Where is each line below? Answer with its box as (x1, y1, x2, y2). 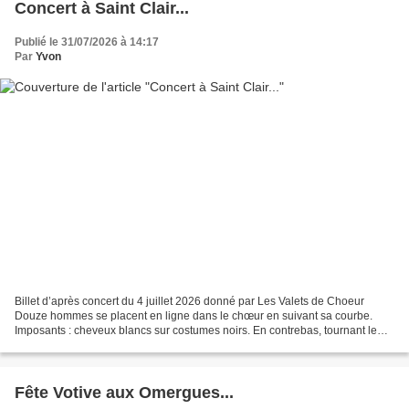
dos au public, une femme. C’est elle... (15, 338, 203, 351)
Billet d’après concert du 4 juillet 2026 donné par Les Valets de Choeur (15, 294, 364, 308)
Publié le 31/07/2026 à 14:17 (15, 36, 159, 49)
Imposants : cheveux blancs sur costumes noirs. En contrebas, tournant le (15, 323, 377, 337)
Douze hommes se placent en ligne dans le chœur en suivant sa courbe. (15, 309, 372, 322)
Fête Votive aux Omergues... (15, 383, 234, 402)
